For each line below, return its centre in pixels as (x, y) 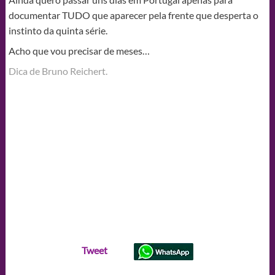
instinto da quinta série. (58, 30)
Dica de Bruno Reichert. (58, 71)
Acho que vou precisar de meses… (79, 50)
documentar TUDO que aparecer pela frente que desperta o (133, 15)
